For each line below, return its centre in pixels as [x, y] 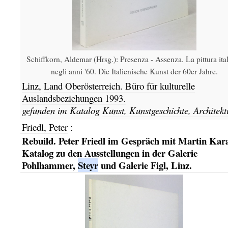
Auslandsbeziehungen [63, 98]
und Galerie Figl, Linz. [145, 165]
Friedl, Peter [45, 127]
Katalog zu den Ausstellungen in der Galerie [109, 153]
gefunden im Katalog [62, 110]
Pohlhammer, [50, 165]
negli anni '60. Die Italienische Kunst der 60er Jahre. [134, 71]
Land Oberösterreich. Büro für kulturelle [119, 85]
